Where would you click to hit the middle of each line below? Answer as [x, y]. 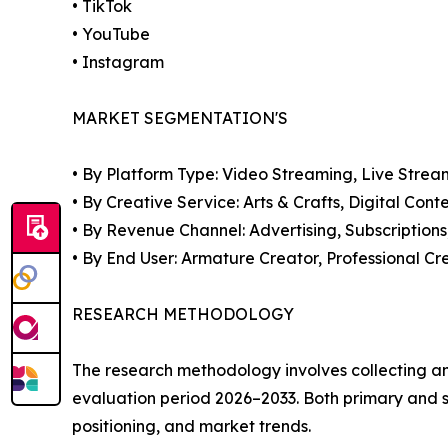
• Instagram [118, 62]
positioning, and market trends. [191, 426]
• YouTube [111, 34]
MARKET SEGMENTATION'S [180, 118]
